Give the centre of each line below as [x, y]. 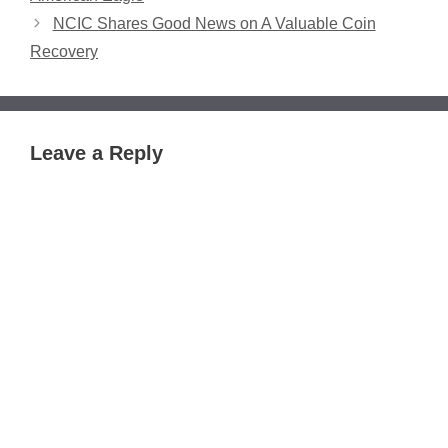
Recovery [64, 51]
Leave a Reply [96, 152]
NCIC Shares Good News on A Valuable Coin [214, 23]
